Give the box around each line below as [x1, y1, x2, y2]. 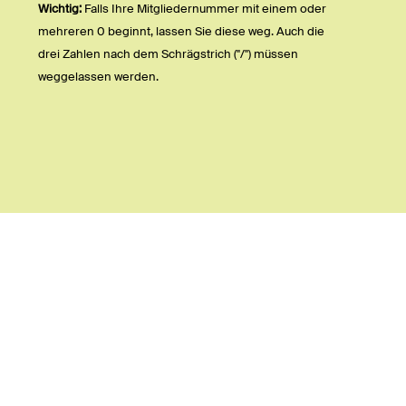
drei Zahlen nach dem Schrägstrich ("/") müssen [38, 46, 298, 63]
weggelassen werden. [38, 69, 159, 85]
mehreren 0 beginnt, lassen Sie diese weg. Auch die [38, 24, 324, 40]
